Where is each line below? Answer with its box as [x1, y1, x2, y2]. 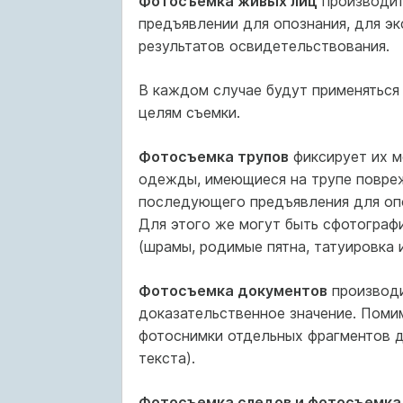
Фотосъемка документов [138, 282, 327, 300]
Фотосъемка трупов [138, 148, 289, 166]
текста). [138, 349, 195, 367]
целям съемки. [138, 103, 240, 121]
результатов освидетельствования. [138, 37, 390, 55]
